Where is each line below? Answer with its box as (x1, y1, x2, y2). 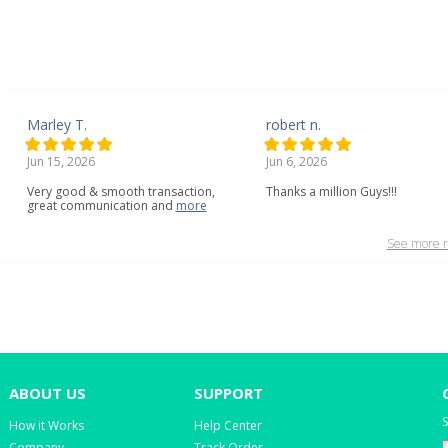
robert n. (265, 115, 321, 134)
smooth (100, 183, 145, 200)
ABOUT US (9, 383, 86, 403)
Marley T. (26, 115, 87, 134)
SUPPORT (194, 383, 263, 403)
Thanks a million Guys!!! (265, 183, 397, 200)
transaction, (147, 183, 215, 200)
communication (59, 197, 148, 214)
